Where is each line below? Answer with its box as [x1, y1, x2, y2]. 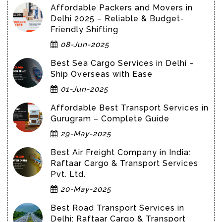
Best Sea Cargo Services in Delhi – [51, 58, 194, 68]
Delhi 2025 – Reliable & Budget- [51, 13, 184, 23]
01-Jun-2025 [58, 84, 108, 94]
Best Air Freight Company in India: [51, 147, 191, 157]
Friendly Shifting [51, 24, 118, 34]
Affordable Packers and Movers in [51, 2, 193, 12]
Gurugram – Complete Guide [51, 113, 169, 123]
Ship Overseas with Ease [51, 69, 153, 79]
